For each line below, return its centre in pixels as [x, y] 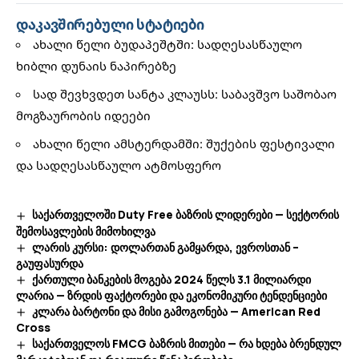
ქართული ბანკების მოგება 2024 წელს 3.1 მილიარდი [171, 279]
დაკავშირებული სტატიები [111, 25]
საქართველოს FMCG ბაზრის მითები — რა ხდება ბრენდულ [186, 344]
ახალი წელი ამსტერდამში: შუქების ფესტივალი [184, 144]
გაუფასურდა [50, 263]
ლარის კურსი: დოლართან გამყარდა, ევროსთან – [165, 247]
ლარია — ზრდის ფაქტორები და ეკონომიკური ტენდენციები [171, 296]
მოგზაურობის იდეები [83, 116]
